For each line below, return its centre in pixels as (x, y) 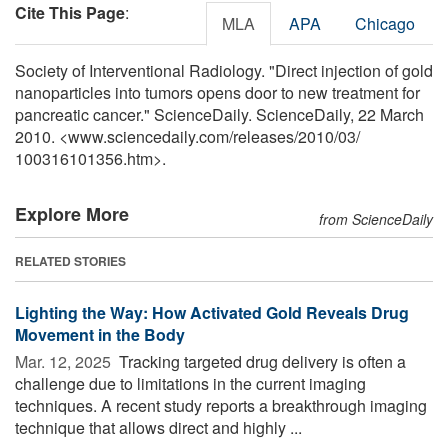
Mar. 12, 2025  (65, 361)
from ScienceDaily (376, 218)
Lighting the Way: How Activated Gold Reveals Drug (212, 312)
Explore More (72, 213)
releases (263, 136)
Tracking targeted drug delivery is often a (260, 361)
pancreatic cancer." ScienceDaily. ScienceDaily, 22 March (219, 114)
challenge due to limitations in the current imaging (190, 383)
